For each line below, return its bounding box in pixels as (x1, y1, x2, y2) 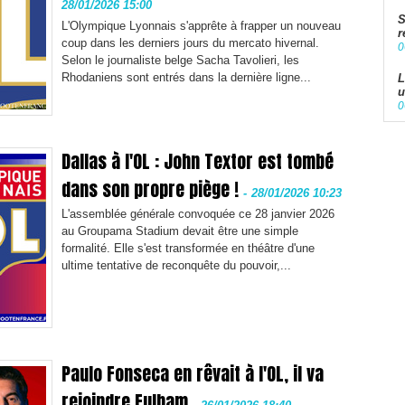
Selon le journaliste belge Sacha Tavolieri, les (61, 53, 299, 68)
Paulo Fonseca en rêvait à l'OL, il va (61, 360, 324, 389)
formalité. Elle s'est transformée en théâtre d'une (61, 241, 315, 256)
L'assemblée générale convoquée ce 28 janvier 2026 (61, 207, 334, 221)
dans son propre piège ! (61, 175, 239, 204)
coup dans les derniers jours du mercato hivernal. (61, 36, 319, 51)
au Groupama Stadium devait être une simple (61, 224, 298, 239)
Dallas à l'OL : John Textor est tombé (61, 147, 334, 176)
